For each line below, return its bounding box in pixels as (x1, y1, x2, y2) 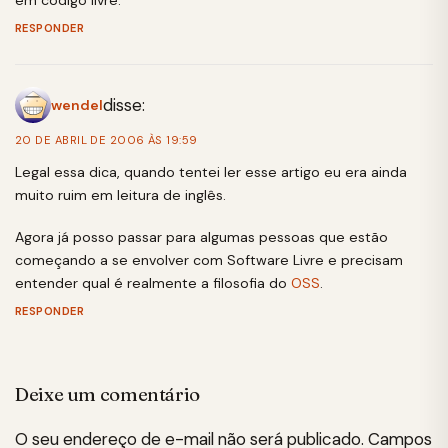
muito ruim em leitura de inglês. (15, 185, 226, 204)
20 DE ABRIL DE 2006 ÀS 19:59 (15, 132, 198, 147)
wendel (51, 96, 103, 114)
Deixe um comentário (15, 383, 200, 406)
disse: (103, 93, 145, 116)
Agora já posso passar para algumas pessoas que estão (15, 227, 388, 246)
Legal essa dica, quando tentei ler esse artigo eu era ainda (15, 162, 407, 181)
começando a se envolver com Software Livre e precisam (15, 250, 403, 269)
